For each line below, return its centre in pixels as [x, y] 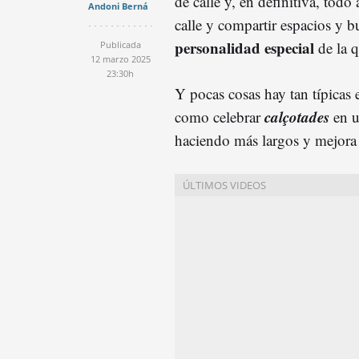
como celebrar [220, 116]
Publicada [120, 44]
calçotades [297, 116]
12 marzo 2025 [120, 58]
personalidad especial [244, 47]
